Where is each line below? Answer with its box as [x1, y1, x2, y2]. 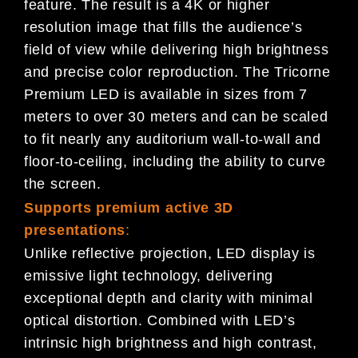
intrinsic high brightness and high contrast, [24, 335, 317, 352]
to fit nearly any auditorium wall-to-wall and [24, 131, 321, 148]
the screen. [24, 176, 101, 193]
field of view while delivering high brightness [24, 42, 329, 58]
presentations [24, 221, 126, 238]
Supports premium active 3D [24, 199, 234, 216]
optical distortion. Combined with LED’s [24, 312, 296, 329]
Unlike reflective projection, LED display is [24, 245, 316, 262]
